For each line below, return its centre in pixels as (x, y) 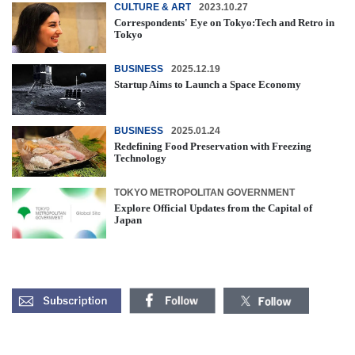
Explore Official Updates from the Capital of (213, 208)
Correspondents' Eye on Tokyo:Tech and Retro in (224, 23)
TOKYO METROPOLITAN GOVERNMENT (204, 193)
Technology (140, 158)
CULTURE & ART (153, 8)
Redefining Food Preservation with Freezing (213, 147)
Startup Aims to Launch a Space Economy (208, 85)
